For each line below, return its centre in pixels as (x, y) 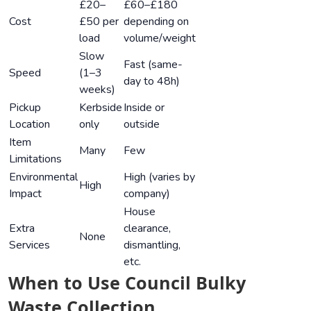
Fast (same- (153, 64)
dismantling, (152, 245)
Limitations (35, 159)
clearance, (147, 228)
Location (30, 124)
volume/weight (160, 38)
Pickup (25, 107)
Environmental (43, 177)
